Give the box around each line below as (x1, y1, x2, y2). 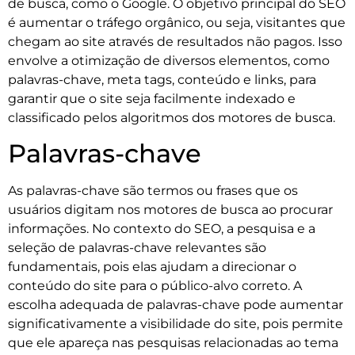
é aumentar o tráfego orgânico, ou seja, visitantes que (8, 14, 345, 30)
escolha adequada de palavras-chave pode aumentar (8, 297, 343, 313)
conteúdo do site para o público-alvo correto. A (8, 278, 302, 294)
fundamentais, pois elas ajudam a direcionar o (8, 259, 296, 275)
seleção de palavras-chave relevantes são (8, 240, 266, 256)
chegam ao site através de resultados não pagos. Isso (8, 33, 342, 49)
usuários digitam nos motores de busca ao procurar (8, 202, 333, 218)
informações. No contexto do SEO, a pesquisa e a (8, 221, 315, 237)
